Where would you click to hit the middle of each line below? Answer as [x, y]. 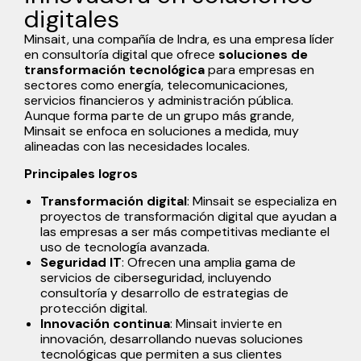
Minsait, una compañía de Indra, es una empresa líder [179, 39]
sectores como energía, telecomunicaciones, [156, 85]
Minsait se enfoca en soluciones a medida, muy [162, 131]
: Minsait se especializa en [262, 201]
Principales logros [81, 173]
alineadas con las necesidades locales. [137, 146]
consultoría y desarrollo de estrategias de [164, 293]
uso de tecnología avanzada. [125, 247]
